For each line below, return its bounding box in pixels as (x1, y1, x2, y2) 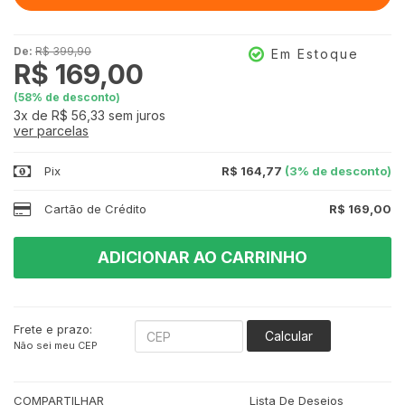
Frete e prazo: (14, 322, 92, 337)
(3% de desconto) (282, 164, 391, 179)
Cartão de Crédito (44, 202, 146, 217)
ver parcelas (14, 123, 89, 139)
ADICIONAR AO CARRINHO (98, 248, 307, 268)
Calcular (264, 328, 313, 344)
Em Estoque (271, 46, 359, 62)
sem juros (105, 108, 165, 124)
